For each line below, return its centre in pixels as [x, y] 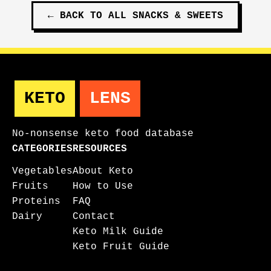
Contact [94, 216]
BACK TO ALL [96, 15]
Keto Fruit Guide [121, 247]
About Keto [103, 171]
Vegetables [42, 171]
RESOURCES [100, 149]
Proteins [36, 201]
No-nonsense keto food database [103, 133]
